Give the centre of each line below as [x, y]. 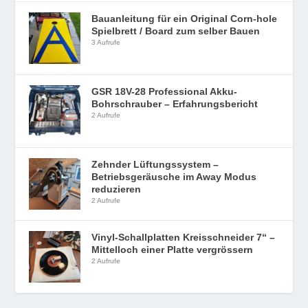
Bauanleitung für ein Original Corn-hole [185, 18]
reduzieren [117, 189]
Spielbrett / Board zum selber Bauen [176, 31]
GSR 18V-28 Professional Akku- [165, 91]
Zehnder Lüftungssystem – [155, 164]
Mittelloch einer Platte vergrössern [173, 249]
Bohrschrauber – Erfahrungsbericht [175, 103]
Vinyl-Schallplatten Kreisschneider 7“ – [184, 237]
